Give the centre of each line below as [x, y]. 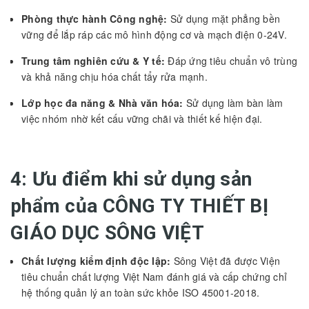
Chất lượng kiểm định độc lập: [96, 260]
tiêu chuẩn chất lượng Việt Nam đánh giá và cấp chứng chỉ [154, 276]
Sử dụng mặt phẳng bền [223, 18]
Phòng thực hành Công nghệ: [94, 18]
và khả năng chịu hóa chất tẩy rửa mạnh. [114, 76]
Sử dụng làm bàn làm [233, 102]
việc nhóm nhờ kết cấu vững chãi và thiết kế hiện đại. [142, 118]
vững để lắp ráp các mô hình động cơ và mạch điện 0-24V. [154, 34]
